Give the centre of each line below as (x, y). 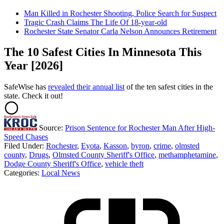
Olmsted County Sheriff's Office (103, 155)
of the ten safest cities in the (169, 87)
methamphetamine (187, 155)
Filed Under (23, 146)
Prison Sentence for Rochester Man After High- (140, 128)
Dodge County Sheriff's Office (52, 164)
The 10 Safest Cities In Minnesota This (103, 52)
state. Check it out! (33, 96)
